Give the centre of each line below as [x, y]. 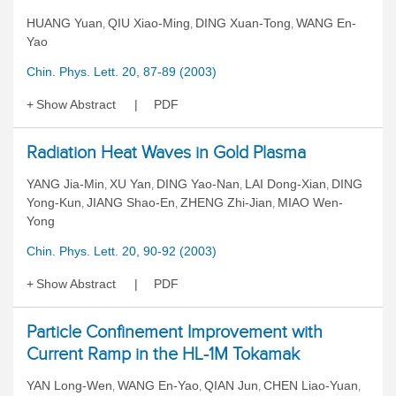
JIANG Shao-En [131, 202]
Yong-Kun [54, 202]
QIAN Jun [231, 385]
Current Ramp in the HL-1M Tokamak [163, 354]
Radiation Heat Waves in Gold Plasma [166, 152]
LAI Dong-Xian [286, 184]
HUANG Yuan [65, 23]
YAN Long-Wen [69, 385]
